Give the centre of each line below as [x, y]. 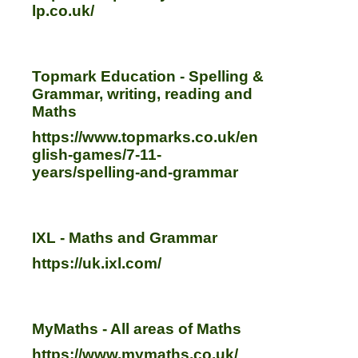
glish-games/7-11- [97, 155]
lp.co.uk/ [63, 11]
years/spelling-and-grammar [135, 173]
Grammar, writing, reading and [142, 94]
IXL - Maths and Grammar [125, 238]
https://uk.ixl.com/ [97, 264]
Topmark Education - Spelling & [148, 77]
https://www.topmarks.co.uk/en [145, 137]
